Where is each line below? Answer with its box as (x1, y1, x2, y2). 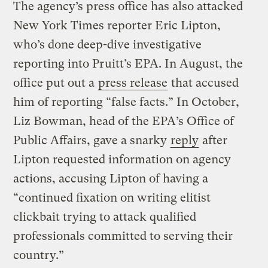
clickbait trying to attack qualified (13, 210, 197, 224)
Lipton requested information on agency (13, 153, 232, 167)
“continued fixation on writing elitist (13, 191, 211, 205)
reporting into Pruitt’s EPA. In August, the (13, 57, 243, 71)
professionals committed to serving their (13, 229, 233, 243)
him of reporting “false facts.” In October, (13, 95, 240, 109)
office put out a (13, 76, 98, 90)
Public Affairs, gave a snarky (13, 133, 170, 148)
